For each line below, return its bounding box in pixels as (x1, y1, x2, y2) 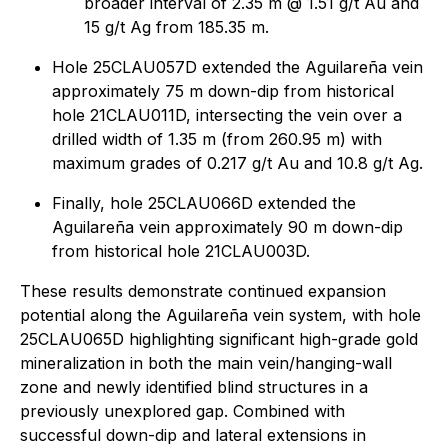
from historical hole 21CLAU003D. (52, 240, 310, 261)
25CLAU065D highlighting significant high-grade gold (20, 328, 418, 349)
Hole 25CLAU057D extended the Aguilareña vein (52, 56, 423, 77)
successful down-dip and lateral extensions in (20, 424, 366, 445)
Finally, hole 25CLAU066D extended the (52, 192, 356, 213)
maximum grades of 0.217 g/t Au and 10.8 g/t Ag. (52, 152, 423, 173)
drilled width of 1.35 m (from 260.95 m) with (52, 128, 382, 149)
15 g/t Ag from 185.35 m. (84, 16, 269, 37)
